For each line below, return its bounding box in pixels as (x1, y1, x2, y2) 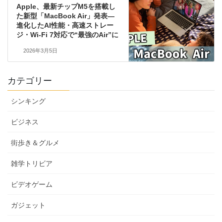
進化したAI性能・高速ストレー (16, 21, 113, 29)
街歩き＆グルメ (11, 138, 59, 147)
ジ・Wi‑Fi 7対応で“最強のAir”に (16, 30, 118, 39)
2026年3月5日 (23, 47, 57, 54)
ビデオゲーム (11, 180, 53, 188)
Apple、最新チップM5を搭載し (16, 2, 115, 10)
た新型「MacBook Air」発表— (16, 11, 114, 20)
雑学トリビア (11, 159, 53, 167)
